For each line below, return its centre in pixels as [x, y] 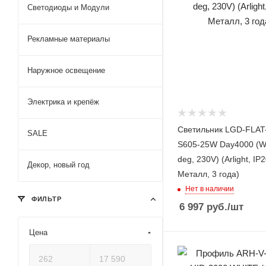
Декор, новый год [58, 165]
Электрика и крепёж [63, 102]
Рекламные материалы [69, 39]
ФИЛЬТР [45, 199]
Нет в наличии [210, 189]
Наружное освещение [66, 70]
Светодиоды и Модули [68, 7]
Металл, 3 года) [208, 174]
